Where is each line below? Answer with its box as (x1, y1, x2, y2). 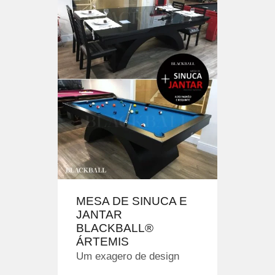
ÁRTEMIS (76, 235, 129, 249)
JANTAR (76, 208, 122, 222)
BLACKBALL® (76, 222, 153, 235)
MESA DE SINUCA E (76, 195, 187, 208)
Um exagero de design (76, 250, 179, 263)
